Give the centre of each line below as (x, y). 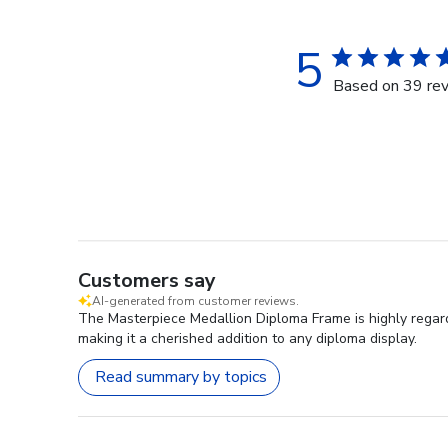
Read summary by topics (181, 377)
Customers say (147, 280)
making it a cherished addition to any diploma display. (247, 338)
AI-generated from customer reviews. (195, 300)
